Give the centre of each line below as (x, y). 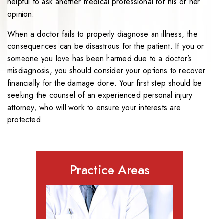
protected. (25, 120)
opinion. (21, 14)
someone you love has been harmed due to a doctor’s (100, 59)
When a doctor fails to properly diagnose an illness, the (102, 34)
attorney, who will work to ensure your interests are (94, 108)
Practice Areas (109, 170)
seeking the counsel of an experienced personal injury (100, 95)
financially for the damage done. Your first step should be (105, 83)
